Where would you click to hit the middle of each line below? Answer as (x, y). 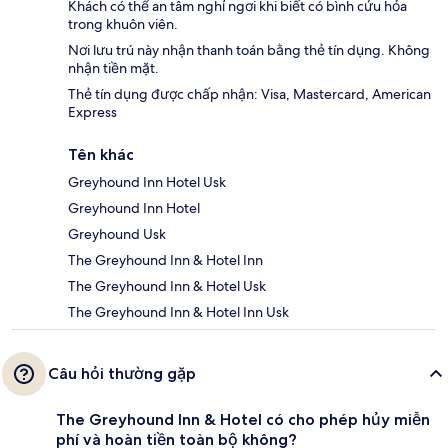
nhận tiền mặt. (113, 68)
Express (92, 112)
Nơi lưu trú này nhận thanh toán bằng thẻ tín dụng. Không (249, 50)
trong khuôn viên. (123, 24)
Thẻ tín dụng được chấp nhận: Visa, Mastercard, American (249, 94)
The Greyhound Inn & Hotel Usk (167, 286)
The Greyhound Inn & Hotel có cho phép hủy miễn (243, 420)
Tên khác (101, 155)
